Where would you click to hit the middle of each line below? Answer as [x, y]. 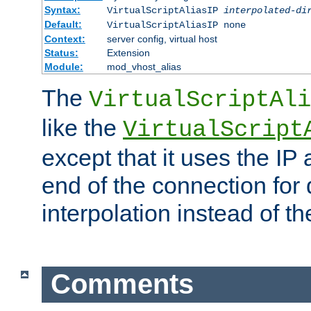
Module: [64, 66]
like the [82, 127]
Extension [128, 52]
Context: [65, 39]
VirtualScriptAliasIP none [176, 25]
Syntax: [62, 9]
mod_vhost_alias [144, 66]
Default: [63, 24]
